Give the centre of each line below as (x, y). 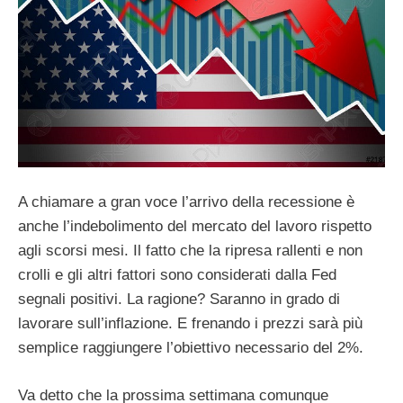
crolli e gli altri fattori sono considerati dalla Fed (177, 275)
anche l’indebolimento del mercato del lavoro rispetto (195, 227)
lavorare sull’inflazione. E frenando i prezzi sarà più (190, 324)
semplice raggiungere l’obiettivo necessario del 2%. (191, 348)
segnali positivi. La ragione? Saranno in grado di (179, 300)
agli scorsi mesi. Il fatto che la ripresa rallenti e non (190, 251)
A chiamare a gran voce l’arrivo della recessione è (186, 202)
